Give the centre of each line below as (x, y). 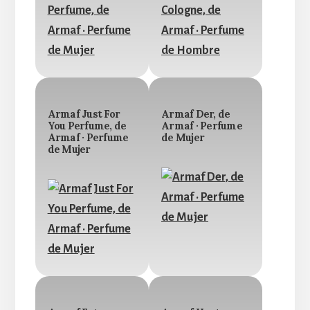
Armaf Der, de (196, 115)
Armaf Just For (84, 115)
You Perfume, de (87, 126)
